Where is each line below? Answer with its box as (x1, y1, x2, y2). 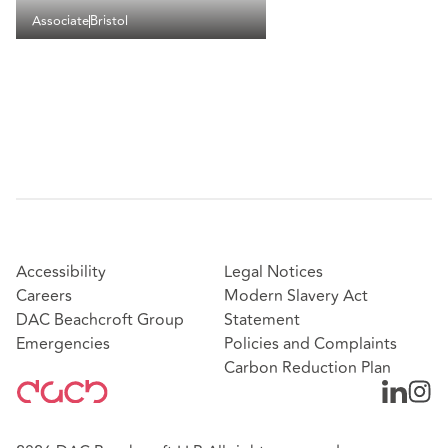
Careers (16, 283, 72, 308)
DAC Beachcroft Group (16, 307, 184, 332)
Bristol (90, 11, 128, 32)
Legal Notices (224, 259, 323, 284)
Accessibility (16, 259, 106, 284)
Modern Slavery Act (224, 283, 368, 308)
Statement (224, 307, 300, 332)
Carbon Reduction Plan (224, 355, 391, 380)
